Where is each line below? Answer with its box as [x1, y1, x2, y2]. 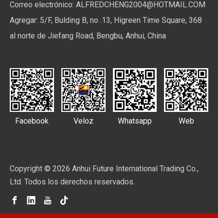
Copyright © [10, 163, 53, 173]
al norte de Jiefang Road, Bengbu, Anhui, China [10, 31, 166, 40]
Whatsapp [117, 116, 152, 126]
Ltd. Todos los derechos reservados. [10, 177, 135, 186]
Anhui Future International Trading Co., [70, 163, 199, 173]
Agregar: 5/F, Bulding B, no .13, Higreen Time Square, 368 [10, 15, 202, 25]
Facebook [15, 116, 49, 126]
